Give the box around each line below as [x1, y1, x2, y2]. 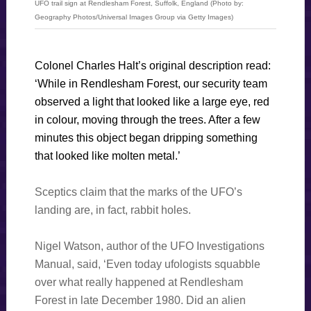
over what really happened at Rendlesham [34, 276, 243, 289]
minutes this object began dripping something [34, 132, 258, 144]
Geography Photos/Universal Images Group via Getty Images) [34, 13, 233, 22]
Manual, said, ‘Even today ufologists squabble [34, 258, 260, 271]
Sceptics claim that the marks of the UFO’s [34, 186, 242, 199]
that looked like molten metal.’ [34, 150, 180, 162]
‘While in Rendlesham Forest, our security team [34, 78, 267, 90]
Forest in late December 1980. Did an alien [34, 294, 246, 307]
